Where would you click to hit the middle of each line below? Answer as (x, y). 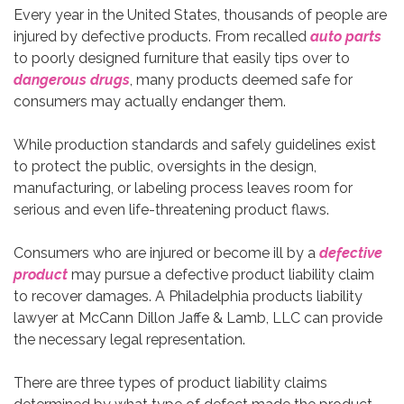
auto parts (346, 36)
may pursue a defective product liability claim (221, 274)
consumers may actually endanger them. (150, 101)
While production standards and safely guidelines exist (195, 144)
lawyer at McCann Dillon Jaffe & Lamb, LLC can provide (198, 317)
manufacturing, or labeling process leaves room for (183, 188)
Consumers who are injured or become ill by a (166, 252)
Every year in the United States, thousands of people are (200, 14)
